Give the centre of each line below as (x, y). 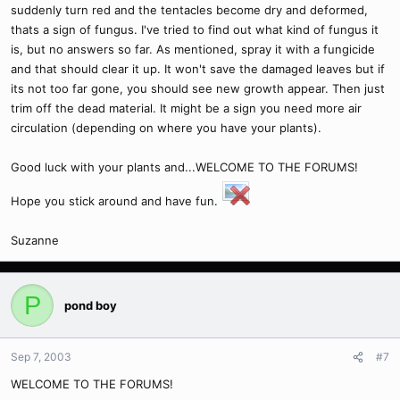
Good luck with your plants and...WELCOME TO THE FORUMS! (184, 167)
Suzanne (35, 240)
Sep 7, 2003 (41, 357)
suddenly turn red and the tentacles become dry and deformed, (189, 10)
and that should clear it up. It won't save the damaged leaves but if (198, 69)
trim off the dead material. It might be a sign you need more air (186, 108)
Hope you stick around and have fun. (116, 201)
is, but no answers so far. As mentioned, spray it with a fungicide (193, 49)
